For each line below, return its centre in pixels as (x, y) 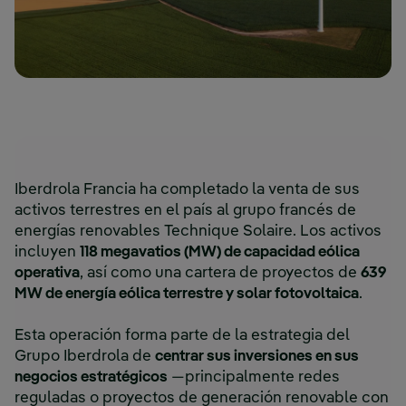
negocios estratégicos (91, 378)
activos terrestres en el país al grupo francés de (185, 211)
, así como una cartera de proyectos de (220, 274)
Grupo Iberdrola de (85, 357)
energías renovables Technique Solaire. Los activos (198, 232)
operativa (47, 274)
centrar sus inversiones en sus (257, 357)
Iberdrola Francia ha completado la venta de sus (187, 190)
